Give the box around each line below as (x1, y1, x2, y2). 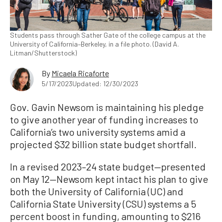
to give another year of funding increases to (10, 113, 198, 126)
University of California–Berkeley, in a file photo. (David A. (10, 40, 179, 49)
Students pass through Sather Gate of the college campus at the (10, 31, 206, 40)
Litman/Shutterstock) (10, 49, 77, 57)
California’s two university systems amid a (10, 126, 185, 138)
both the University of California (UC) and (10, 185, 183, 198)
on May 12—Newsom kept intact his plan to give (10, 173, 208, 185)
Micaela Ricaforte (52, 68, 109, 78)
